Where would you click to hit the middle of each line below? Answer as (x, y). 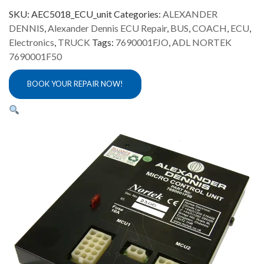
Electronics (32, 42)
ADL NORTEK (202, 42)
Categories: (138, 14)
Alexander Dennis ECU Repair (107, 28)
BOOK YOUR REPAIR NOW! (75, 84)
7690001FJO (142, 42)
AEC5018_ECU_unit (72, 14)
